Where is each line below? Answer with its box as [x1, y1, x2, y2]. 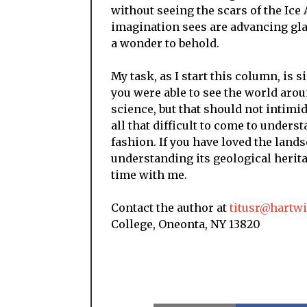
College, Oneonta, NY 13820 [111, 217, 260, 231]
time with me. [111, 168, 187, 182]
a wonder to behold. [111, 36, 219, 50]
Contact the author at [111, 201, 230, 214]
